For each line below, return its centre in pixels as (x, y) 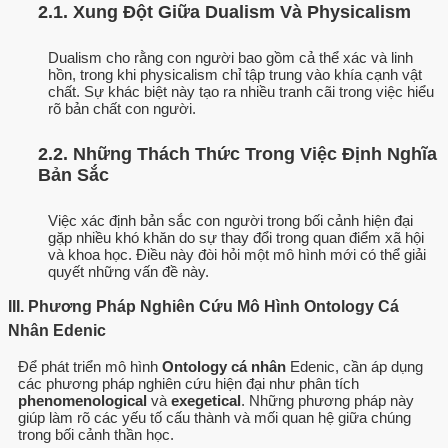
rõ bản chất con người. (122, 108)
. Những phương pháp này (327, 400)
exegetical (206, 400)
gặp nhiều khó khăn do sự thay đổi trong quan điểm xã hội (236, 237)
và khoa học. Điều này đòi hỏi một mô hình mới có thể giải (237, 254)
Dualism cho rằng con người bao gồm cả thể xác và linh (230, 57)
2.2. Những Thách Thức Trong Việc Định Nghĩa (237, 154)
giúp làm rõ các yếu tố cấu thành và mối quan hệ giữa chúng (214, 417)
